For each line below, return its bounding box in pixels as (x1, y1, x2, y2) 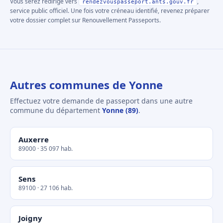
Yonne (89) (102, 106, 138, 115)
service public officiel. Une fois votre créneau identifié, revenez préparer (10, 6, 210, 15)
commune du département (10, 106, 102, 115)
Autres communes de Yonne (10, 77, 163, 92)
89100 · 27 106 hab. (18, 184, 73, 192)
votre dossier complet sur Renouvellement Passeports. (10, 16, 161, 24)
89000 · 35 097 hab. (18, 144, 73, 153)
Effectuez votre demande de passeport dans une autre (10, 96, 193, 106)
